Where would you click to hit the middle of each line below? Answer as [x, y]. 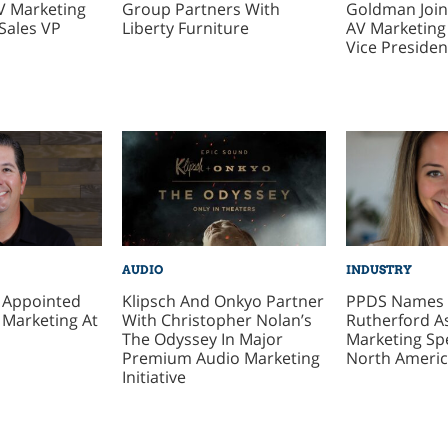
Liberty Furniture [185, 28]
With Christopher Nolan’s [216, 319]
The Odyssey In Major [202, 338]
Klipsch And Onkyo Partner [222, 300]
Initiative [153, 376]
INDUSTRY [378, 270]
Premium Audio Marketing [220, 357]
